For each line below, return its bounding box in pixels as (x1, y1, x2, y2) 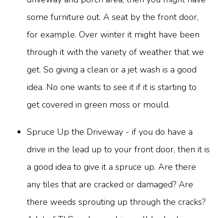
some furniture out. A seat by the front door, (27, 11, 199, 23)
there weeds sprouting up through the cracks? (27, 196, 205, 208)
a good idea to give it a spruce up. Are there (27, 161, 196, 173)
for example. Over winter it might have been (27, 29, 200, 41)
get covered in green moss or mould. (27, 99, 170, 111)
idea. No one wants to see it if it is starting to (27, 81, 197, 93)
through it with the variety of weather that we (27, 46, 204, 58)
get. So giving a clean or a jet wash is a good (27, 64, 197, 76)
